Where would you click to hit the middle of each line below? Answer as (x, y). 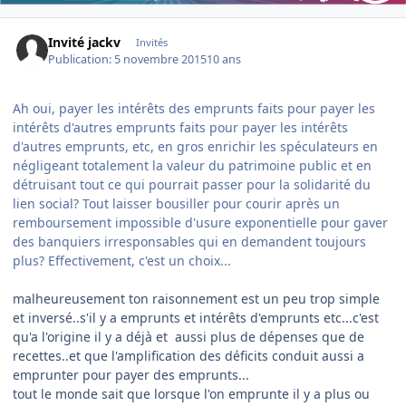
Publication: (82, 59)
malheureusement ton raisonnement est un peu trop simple (196, 298)
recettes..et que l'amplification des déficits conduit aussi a (188, 355)
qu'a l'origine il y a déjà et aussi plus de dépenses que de (188, 336)
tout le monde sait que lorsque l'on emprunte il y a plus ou (191, 393)
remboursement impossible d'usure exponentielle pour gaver (200, 222)
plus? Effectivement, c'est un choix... (122, 260)
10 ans (224, 59)
